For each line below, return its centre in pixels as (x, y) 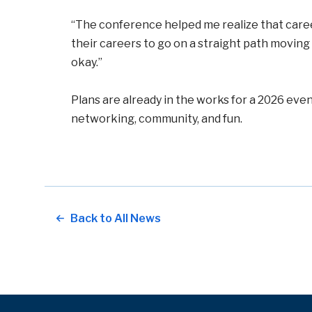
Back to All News (116, 218)
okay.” (87, 62)
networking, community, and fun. (158, 119)
